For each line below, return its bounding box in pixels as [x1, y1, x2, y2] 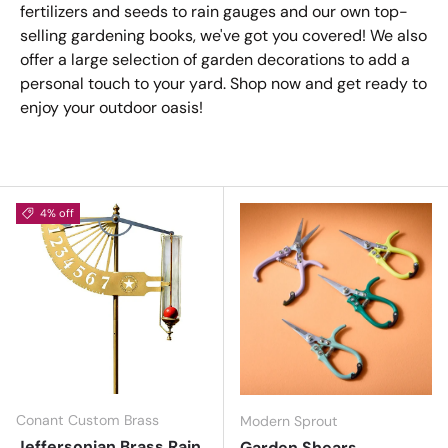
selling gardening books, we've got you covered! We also [20, 24, 427, 46]
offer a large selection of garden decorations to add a [20, 48, 410, 70]
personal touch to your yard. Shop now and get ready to [20, 72, 427, 94]
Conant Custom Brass [16, 411, 159, 430]
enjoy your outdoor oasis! [20, 96, 203, 118]
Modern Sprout [240, 412, 338, 431]
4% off [39, 206, 74, 221]
